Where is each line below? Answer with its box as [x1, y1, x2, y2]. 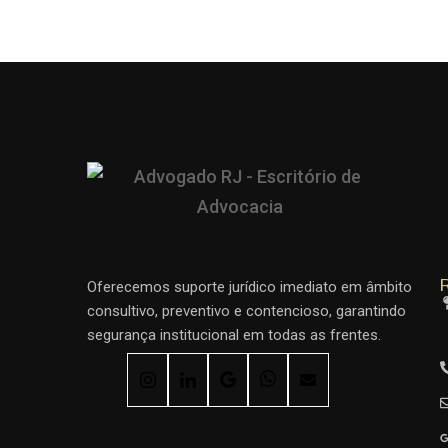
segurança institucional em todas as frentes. [87, 325, 381, 344]
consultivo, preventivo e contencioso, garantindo [87, 301, 406, 320]
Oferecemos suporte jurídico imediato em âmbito [87, 277, 412, 296]
